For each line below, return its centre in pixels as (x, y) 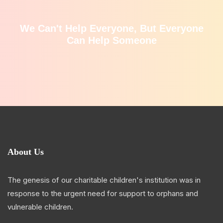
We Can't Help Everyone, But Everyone (111, 28)
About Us (26, 152)
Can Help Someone (111, 40)
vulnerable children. (40, 207)
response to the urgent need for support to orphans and (103, 193)
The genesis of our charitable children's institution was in (104, 180)
